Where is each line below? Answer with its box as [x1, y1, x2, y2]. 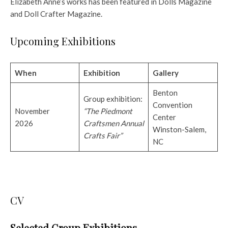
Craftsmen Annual [83, 118, 144, 128]
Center [152, 112, 176, 122]
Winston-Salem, [152, 124, 206, 134]
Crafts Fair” [83, 130, 122, 140]
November [14, 106, 50, 116]
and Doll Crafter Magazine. [10, 9, 102, 18]
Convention [152, 100, 192, 109]
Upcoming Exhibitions [10, 34, 116, 48]
